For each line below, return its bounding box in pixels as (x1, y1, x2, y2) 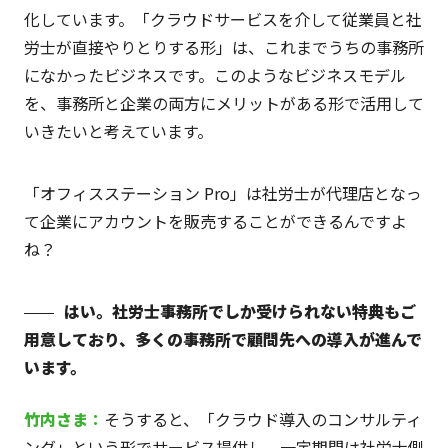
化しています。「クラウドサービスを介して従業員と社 (23, 7, 422, 32)
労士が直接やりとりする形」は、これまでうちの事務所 (23, 35, 424, 60)
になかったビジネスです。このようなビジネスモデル (23, 63, 406, 88)
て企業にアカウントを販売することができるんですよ (23, 209, 407, 234)
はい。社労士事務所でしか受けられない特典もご (63, 299, 416, 324)
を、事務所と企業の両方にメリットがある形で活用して (23, 91, 424, 116)
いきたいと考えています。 (23, 119, 213, 144)
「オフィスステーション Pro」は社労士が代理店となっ (23, 181, 422, 206)
